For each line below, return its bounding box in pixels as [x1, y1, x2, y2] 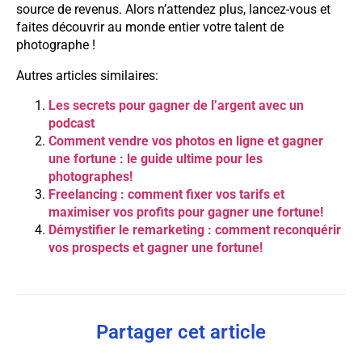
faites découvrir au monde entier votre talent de [16, 19, 284, 36]
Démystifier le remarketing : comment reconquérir [48, 221, 341, 238]
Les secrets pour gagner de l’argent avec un [48, 97, 304, 113]
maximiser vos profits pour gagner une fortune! [48, 204, 323, 220]
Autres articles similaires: [16, 68, 158, 84]
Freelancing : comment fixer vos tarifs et [48, 186, 284, 202]
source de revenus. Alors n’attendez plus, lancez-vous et [16, 2, 330, 18]
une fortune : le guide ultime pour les [48, 150, 263, 166]
